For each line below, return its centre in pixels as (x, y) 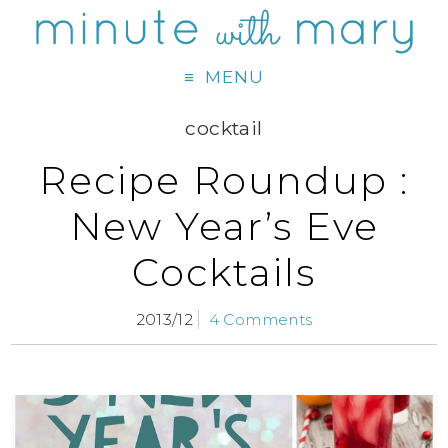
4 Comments (260, 320)
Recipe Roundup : (224, 181)
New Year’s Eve (224, 227)
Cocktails (224, 273)
